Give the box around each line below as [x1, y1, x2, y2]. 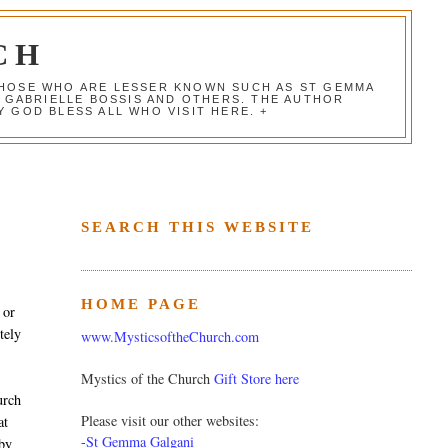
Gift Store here [213, 369, 299, 389]
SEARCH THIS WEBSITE [80, 218, 314, 235]
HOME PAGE [80, 295, 201, 312]
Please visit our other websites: [80, 411, 259, 431]
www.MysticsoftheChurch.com [80, 327, 259, 347]
